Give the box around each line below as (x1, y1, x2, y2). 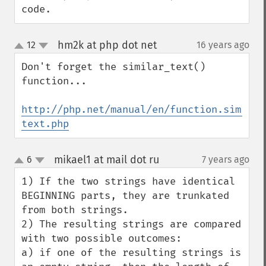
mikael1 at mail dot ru (53, 153, 159, 166)
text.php (21, 118, 69, 130)
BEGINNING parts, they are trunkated (21, 189, 229, 202)
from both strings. (21, 204, 128, 216)
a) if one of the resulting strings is (21, 246, 241, 259)
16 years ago (197, 39, 249, 50)
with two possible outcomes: (21, 232, 182, 245)
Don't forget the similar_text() (21, 61, 205, 73)
